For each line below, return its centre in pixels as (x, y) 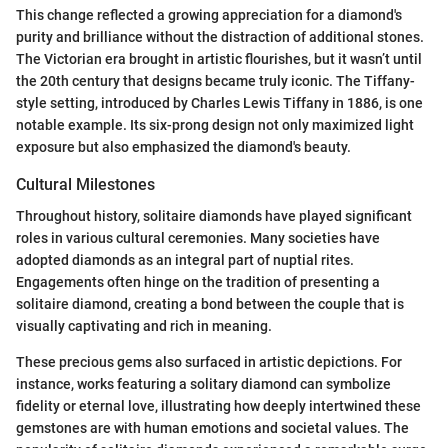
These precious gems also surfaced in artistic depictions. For (209, 362)
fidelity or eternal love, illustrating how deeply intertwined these (218, 406)
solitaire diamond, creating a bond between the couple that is (210, 304)
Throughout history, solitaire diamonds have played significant (214, 216)
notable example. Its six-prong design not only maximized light (215, 125)
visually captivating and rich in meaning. (144, 326)
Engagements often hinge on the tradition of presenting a (198, 282)
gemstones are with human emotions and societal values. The (212, 428)
